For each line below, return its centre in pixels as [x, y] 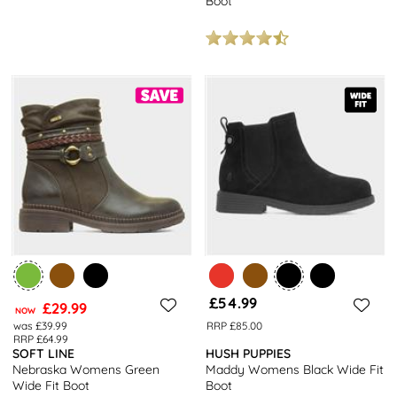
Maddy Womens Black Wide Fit [295, 369]
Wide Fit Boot [51, 385]
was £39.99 [40, 325]
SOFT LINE [44, 353]
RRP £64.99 [40, 339]
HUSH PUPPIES [249, 353]
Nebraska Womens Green [86, 369]
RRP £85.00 [234, 325]
